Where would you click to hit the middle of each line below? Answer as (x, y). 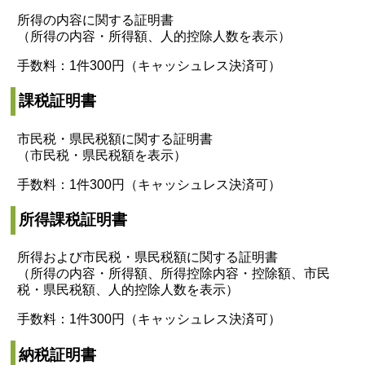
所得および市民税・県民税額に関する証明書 (148, 257)
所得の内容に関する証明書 (96, 20)
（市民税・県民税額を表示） (102, 155)
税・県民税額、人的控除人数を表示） (128, 290)
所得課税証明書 (73, 220)
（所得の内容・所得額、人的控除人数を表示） (154, 36)
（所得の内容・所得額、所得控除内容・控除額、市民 (174, 274)
